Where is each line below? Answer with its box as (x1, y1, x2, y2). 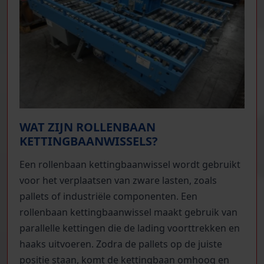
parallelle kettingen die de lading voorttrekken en (19, 221, 240, 235)
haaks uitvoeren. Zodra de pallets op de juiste (19, 237, 222, 250)
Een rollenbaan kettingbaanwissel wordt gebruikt (19, 157, 240, 171)
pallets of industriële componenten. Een (19, 189, 197, 203)
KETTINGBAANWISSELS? (19, 133, 158, 150)
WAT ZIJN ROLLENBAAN (19, 119, 156, 136)
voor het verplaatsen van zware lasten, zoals (19, 173, 217, 187)
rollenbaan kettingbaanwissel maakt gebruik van (19, 205, 237, 219)
